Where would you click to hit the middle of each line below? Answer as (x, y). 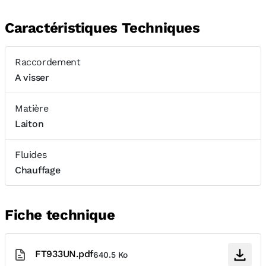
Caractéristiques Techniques (102, 28)
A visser (32, 77)
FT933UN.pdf (64, 254)
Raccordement (48, 62)
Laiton (29, 124)
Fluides (31, 155)
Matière (32, 108)
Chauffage (38, 170)
